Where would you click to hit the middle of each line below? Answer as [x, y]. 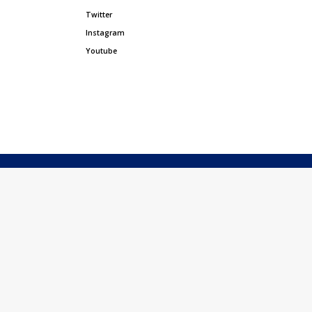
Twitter [99, 15]
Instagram [106, 33]
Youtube [102, 51]
